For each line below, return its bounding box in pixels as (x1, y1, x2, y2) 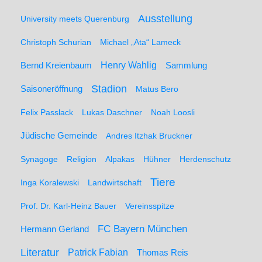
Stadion (91, 82, 127, 95)
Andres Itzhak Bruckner (106, 131, 192, 140)
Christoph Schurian (20, 37, 91, 47)
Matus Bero (136, 84, 178, 94)
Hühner (143, 154, 171, 164)
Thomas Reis (137, 248, 188, 257)
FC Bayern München (98, 223, 187, 235)
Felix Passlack (20, 108, 73, 117)
